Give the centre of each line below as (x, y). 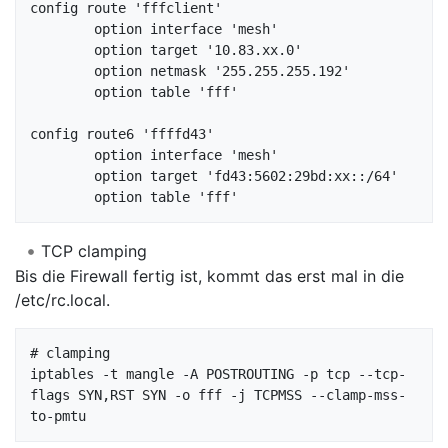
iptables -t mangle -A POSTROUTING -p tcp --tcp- (218, 374)
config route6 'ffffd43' (122, 133)
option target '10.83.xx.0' (62, 49)
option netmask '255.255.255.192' (62, 70)
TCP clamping (93, 250)
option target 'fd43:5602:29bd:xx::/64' (62, 175)
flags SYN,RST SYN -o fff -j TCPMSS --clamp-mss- (218, 395)
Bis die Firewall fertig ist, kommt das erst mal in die (209, 276)
